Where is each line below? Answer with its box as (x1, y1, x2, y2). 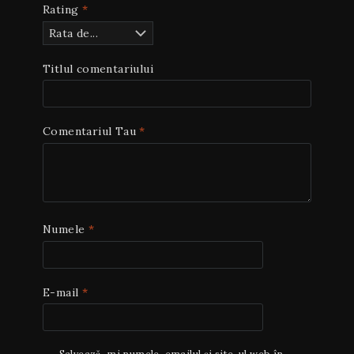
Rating (43, 2, 82, 17)
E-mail (43, 284, 82, 299)
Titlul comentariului (43, 61, 153, 76)
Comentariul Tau (43, 124, 140, 139)
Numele (43, 221, 88, 236)
